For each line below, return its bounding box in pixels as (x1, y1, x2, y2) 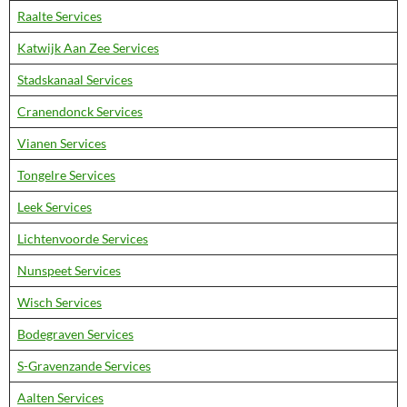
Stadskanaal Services (17, 72, 133, 87)
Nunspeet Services (17, 263, 121, 278)
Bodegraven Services (17, 326, 134, 342)
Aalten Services (17, 390, 104, 405)
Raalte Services (17, 8, 102, 24)
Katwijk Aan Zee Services (17, 40, 159, 55)
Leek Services (17, 199, 92, 214)
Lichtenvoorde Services (17, 231, 148, 246)
